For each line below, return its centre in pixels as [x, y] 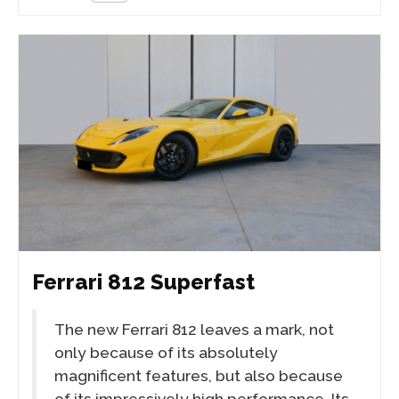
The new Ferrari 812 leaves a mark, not [194, 329]
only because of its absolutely [166, 352]
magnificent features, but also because [199, 375]
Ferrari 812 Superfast [143, 281]
